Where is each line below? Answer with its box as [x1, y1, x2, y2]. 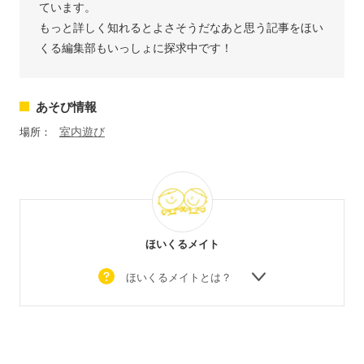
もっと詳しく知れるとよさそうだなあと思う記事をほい [39, 21, 323, 34]
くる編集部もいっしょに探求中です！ [39, 41, 232, 54]
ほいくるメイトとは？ [126, 271, 235, 284]
